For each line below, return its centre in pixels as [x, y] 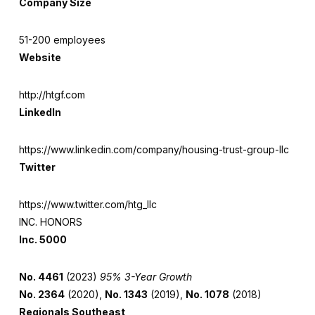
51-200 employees [62, 40]
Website [40, 57]
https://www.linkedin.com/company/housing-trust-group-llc [154, 149]
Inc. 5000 [43, 239]
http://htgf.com [52, 95]
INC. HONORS [50, 222]
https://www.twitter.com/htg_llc [88, 204]
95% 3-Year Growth [146, 277]
